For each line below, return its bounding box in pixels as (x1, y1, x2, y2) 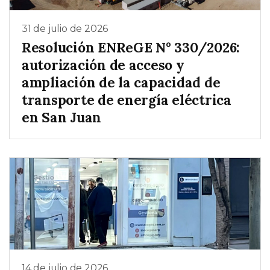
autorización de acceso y (22, 56, 184, 74)
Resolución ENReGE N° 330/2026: (22, 39, 240, 57)
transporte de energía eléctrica (22, 91, 231, 109)
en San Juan (22, 108, 102, 127)
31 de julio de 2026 (22, 22, 108, 34)
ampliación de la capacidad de (22, 74, 221, 92)
